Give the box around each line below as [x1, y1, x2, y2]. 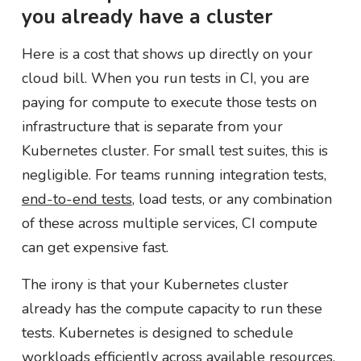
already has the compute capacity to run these [21, 298, 322, 318]
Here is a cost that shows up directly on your [21, 44, 313, 64]
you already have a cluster [21, 2, 272, 31]
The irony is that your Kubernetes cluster [21, 274, 288, 294]
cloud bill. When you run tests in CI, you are [21, 68, 309, 88]
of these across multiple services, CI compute [21, 213, 317, 233]
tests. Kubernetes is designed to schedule [21, 322, 293, 342]
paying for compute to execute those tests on [21, 92, 317, 112]
